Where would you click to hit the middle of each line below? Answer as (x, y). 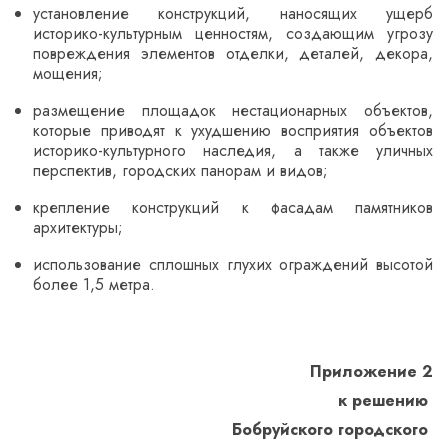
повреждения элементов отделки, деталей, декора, (233, 53)
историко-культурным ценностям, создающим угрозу (233, 33)
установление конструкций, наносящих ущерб (233, 13)
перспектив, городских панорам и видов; (180, 170)
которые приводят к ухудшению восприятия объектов (233, 130)
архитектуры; (78, 227)
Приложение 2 (371, 371)
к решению (385, 400)
